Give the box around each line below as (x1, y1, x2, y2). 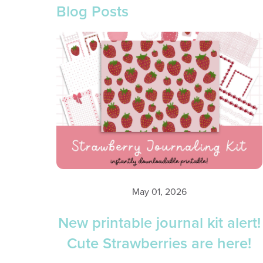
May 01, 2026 (131, 186, 187, 198)
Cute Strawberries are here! (67, 235, 252, 253)
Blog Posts (56, 2, 129, 21)
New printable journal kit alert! (58, 214, 261, 232)
